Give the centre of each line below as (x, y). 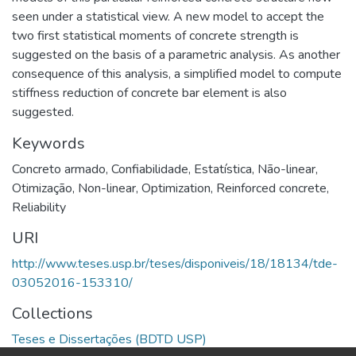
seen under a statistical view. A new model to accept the (168, 17)
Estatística (223, 169)
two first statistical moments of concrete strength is (155, 36)
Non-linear (107, 188)
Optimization (176, 188)
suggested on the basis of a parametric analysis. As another (176, 55)
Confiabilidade (150, 169)
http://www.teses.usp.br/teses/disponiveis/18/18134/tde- (175, 264)
